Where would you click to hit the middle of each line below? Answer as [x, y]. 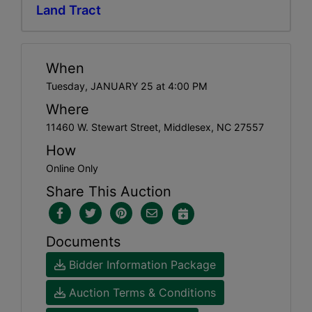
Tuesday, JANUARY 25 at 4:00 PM [127, 86]
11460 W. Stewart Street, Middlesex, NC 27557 [155, 127]
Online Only [72, 168]
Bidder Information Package [141, 265]
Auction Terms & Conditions [141, 292]
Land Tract [69, 10]
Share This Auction [109, 192]
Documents [83, 242]
